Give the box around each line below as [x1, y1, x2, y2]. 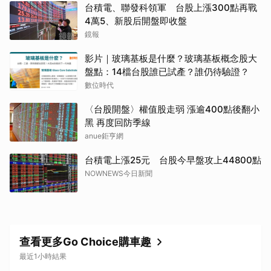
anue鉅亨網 [85, 131, 123, 141]
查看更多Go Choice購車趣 [19, 235, 151, 249]
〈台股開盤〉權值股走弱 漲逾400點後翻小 [85, 103, 260, 116]
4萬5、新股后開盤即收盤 [85, 15, 187, 27]
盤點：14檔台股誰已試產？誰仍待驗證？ [85, 66, 249, 78]
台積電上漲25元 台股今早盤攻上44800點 [85, 154, 261, 166]
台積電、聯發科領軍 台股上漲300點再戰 [85, 2, 257, 14]
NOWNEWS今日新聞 [85, 169, 152, 178]
